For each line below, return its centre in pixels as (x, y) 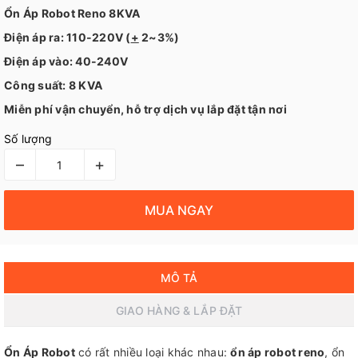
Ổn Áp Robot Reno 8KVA (72, 13)
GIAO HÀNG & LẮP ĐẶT (179, 310)
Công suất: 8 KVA (53, 85)
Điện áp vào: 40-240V (66, 61)
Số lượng (28, 139)
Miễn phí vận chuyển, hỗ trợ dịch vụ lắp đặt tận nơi (145, 109)
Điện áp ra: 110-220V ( (68, 37)
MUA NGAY (179, 210)
